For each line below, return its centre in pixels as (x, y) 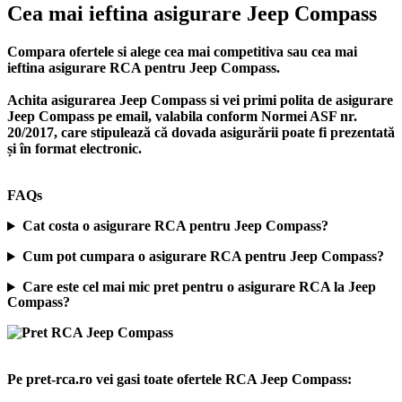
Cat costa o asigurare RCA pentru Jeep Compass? (175, 226)
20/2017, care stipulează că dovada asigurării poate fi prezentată (201, 133)
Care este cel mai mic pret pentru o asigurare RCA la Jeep (199, 287)
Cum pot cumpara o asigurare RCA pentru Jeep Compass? (203, 257)
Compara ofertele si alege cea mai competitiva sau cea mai (182, 52)
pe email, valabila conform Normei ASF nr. (226, 117)
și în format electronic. (74, 149)
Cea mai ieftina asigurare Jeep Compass (192, 14)
